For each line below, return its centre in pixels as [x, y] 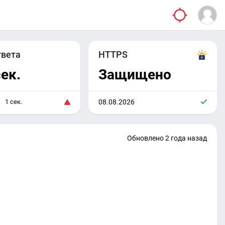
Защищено [135, 75]
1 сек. [13, 102]
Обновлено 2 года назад [167, 138]
